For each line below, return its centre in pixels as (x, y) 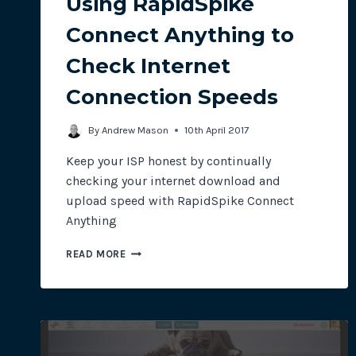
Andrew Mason (135, 130)
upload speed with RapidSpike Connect (180, 201)
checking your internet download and (173, 181)
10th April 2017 (217, 130)
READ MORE (96, 254)
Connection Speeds (172, 97)
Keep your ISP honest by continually (168, 161)
